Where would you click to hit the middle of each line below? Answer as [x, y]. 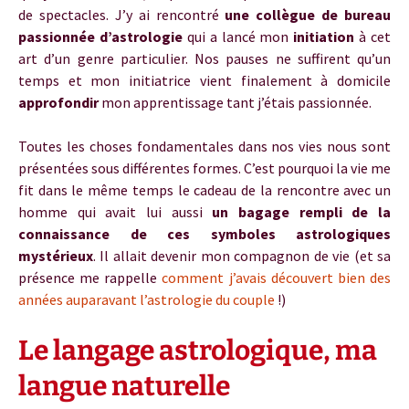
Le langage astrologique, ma [198, 351]
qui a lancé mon [238, 37]
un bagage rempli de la [302, 212]
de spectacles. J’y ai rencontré [122, 15]
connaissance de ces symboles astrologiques [204, 234]
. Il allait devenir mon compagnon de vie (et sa [242, 256]
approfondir [58, 102]
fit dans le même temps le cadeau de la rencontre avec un [204, 190]
